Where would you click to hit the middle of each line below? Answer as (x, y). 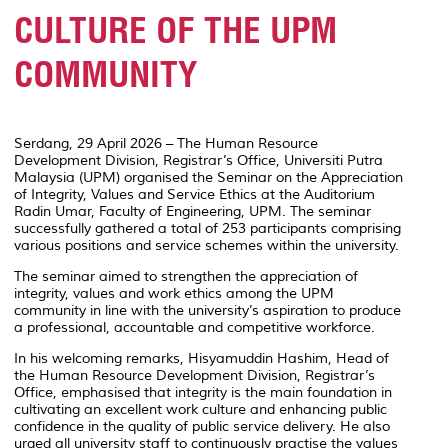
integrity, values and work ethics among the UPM (174, 293)
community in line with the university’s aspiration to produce (207, 310)
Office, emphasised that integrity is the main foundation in (203, 392)
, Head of (358, 358)
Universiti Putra (333, 160)
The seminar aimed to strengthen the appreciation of (186, 276)
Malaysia (44, 177)
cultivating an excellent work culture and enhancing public (200, 409)
